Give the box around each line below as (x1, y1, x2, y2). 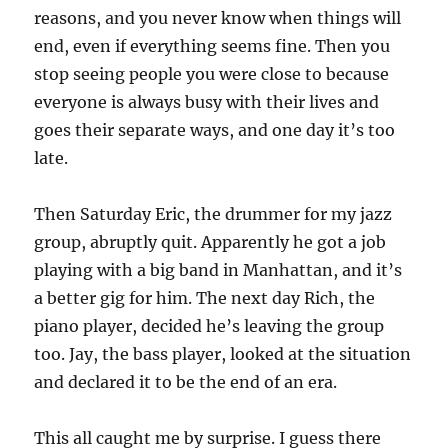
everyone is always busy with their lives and (34, 92, 380, 112)
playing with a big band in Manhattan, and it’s (34, 260, 403, 280)
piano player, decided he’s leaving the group (34, 316, 385, 336)
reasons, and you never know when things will (34, 8, 402, 28)
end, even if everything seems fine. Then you (34, 36, 391, 56)
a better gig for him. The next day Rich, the (34, 288, 376, 308)
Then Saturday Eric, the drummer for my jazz (34, 204, 393, 224)
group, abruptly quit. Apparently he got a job (34, 232, 387, 252)
